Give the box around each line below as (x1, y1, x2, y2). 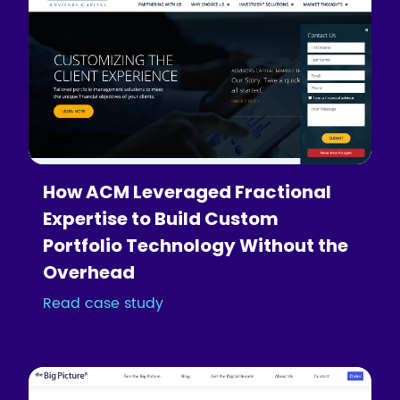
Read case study (43, 291, 164, 315)
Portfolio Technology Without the (43, 232, 349, 258)
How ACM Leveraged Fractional (43, 179, 332, 204)
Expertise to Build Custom (43, 205, 279, 231)
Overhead (43, 259, 136, 285)
